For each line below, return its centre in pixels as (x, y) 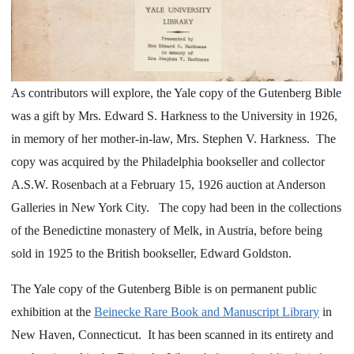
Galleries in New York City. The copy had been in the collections (176, 208)
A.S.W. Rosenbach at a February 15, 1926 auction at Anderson (168, 185)
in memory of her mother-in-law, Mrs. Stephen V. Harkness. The (173, 139)
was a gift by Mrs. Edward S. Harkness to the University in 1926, (174, 116)
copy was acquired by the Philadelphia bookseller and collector (168, 162)
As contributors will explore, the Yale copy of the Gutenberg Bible (176, 93)
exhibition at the (53, 311)
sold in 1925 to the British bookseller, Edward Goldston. (151, 254)
